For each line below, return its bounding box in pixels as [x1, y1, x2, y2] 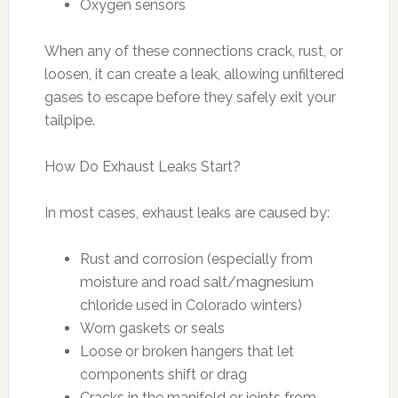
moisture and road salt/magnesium [79, 273, 314, 291]
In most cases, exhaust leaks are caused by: [44, 203, 330, 221]
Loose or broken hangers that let [79, 342, 294, 360]
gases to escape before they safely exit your [44, 88, 336, 106]
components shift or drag [79, 365, 247, 383]
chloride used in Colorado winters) [79, 296, 302, 314]
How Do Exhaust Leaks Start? [44, 157, 241, 175]
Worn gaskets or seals [79, 319, 225, 337]
